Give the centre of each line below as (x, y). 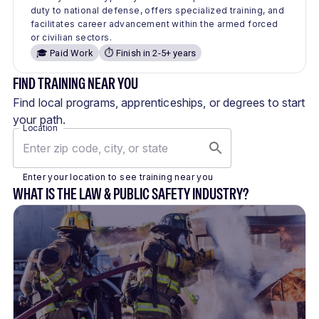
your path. (40, 120)
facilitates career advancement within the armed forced (155, 24)
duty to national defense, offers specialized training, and (158, 11)
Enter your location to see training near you (118, 177)
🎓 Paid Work (65, 53)
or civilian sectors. (72, 38)
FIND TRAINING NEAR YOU (75, 84)
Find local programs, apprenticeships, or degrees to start (159, 103)
